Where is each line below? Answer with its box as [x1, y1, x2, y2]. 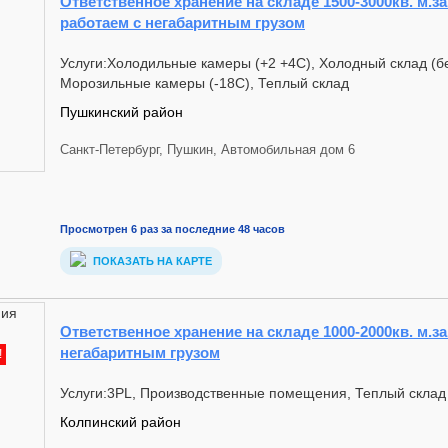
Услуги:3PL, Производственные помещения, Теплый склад [60, 385, 446, 401]
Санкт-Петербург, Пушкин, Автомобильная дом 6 [60, 142, 355, 157]
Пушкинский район [60, 104, 183, 120]
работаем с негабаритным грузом [60, 14, 305, 31]
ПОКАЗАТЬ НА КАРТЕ [90, 255, 212, 268]
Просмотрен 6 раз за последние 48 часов [60, 223, 285, 236]
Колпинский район [60, 414, 181, 430]
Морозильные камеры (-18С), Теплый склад [60, 75, 349, 91]
